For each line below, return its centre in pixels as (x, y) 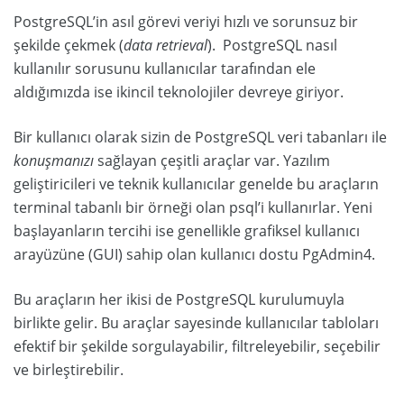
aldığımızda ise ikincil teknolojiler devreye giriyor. (179, 92)
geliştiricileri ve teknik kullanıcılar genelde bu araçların (196, 184)
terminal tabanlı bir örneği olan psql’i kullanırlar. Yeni (193, 207)
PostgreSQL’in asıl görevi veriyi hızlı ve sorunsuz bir (186, 21)
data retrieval (165, 45)
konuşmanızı (54, 160)
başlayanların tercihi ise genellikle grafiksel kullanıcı (187, 230)
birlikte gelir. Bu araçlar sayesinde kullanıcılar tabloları (196, 322)
